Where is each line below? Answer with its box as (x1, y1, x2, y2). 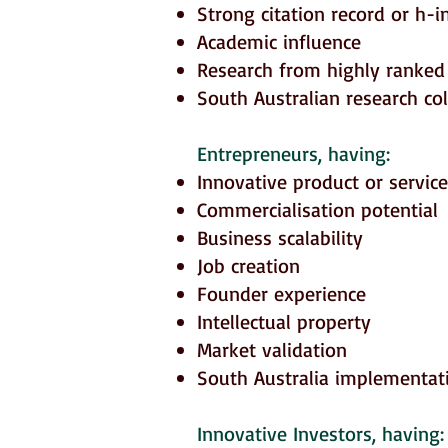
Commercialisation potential (197, 197, 438, 222)
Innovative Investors (197, 421, 372, 446)
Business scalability (197, 225, 363, 250)
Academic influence (197, 29, 361, 54)
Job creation (197, 253, 300, 278)
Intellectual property (197, 309, 371, 334)
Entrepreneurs (197, 141, 318, 166)
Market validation (197, 337, 347, 362)
